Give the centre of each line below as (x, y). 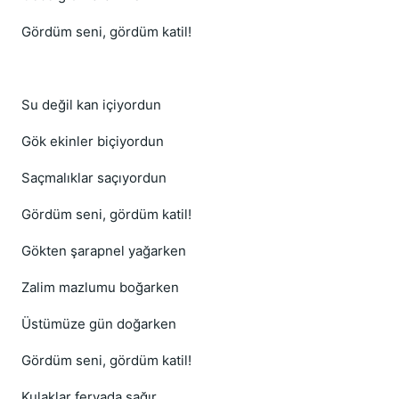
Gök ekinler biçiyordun (93, 141)
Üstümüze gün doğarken (99, 324)
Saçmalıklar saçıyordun (94, 178)
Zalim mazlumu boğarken (100, 287)
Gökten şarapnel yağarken (104, 251)
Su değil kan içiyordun (91, 105)
